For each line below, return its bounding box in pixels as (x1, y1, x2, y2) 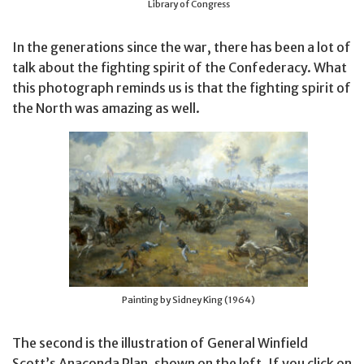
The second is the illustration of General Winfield (12, 334, 308, 351)
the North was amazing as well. (12, 99, 200, 116)
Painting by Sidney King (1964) (122, 293, 255, 305)
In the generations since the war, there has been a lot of (12, 38, 351, 55)
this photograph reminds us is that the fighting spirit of (12, 79, 351, 96)
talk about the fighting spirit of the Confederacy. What (12, 58, 347, 76)
